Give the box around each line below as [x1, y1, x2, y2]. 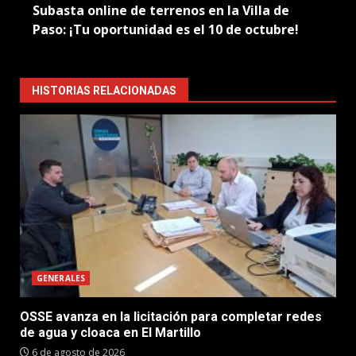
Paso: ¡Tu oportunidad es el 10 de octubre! [33, 21, 299, 38]
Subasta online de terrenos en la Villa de [33, 2, 289, 19]
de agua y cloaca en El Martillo [20, 325, 201, 340]
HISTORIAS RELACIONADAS [32, 84, 176, 97]
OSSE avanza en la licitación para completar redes [20, 309, 322, 324]
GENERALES [37, 273, 85, 284]
